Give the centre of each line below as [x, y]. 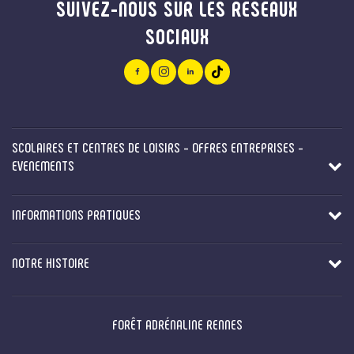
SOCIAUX [177, 35]
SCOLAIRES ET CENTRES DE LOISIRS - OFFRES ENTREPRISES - [158, 147]
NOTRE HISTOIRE [51, 263]
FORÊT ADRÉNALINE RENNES [177, 324]
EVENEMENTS [43, 166]
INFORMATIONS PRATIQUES [76, 214]
